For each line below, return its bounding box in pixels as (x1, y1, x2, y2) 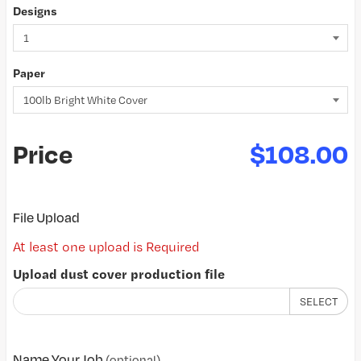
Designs (13, 3, 57, 19)
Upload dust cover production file (13, 265, 225, 282)
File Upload (13, 209, 80, 226)
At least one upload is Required (13, 239, 199, 255)
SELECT (300, 295, 338, 308)
